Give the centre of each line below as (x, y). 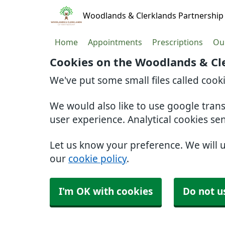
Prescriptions (178, 42)
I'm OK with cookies (106, 192)
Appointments (115, 42)
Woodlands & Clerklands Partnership (153, 16)
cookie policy (97, 159)
